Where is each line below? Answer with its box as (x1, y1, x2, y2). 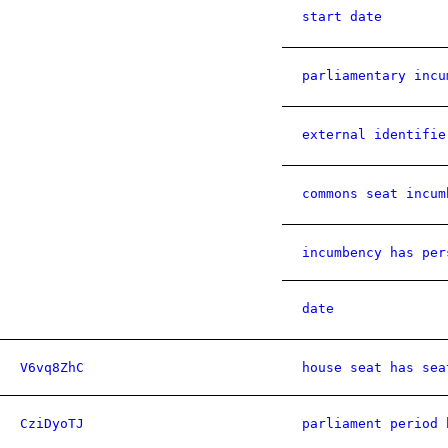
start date (302, 9, 382, 24)
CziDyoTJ (20, 416, 84, 431)
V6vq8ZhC (20, 360, 84, 375)
